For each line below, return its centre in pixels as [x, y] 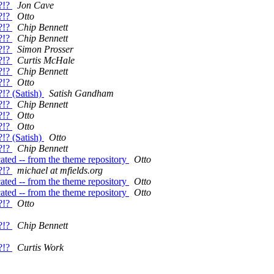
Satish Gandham [81, 94]
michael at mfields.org [60, 171]
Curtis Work [40, 248]
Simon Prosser [45, 50]
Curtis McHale [46, 61]
